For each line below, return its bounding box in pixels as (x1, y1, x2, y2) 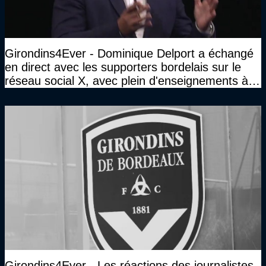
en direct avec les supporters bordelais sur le (5, 60, 241, 74)
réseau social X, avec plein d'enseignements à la (5, 74, 261, 87)
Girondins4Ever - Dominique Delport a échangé (5, 46, 254, 60)
